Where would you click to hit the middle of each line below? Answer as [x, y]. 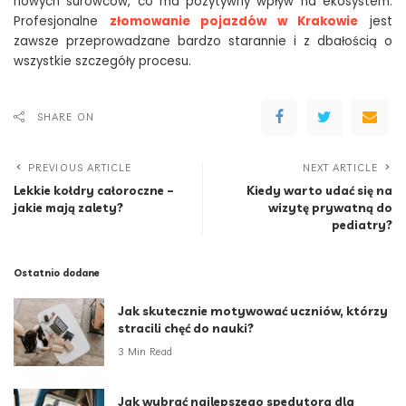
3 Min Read [145, 351]
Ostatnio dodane [57, 273]
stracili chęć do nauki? [186, 329]
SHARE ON [66, 117]
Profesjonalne [62, 22]
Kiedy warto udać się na [319, 191]
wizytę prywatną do [330, 208]
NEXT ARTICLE [340, 168]
